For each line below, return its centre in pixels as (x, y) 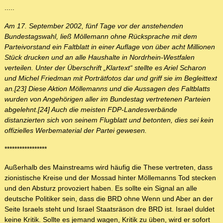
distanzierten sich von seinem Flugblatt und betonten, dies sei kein (109, 120)
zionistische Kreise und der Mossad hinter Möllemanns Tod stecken (110, 178)
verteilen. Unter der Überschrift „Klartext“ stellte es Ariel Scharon (105, 68)
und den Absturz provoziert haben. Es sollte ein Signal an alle (101, 188)
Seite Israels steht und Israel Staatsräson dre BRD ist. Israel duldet (110, 209)
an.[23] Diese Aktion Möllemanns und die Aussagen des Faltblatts (107, 89)
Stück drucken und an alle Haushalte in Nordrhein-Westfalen (100, 57)
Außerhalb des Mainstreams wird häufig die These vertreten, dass (109, 167)
